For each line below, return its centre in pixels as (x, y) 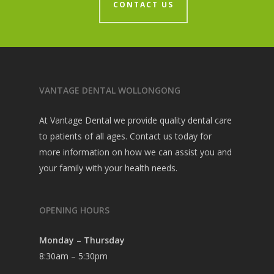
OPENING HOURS (74, 210)
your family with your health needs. (108, 168)
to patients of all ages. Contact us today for (125, 136)
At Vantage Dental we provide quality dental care (135, 120)
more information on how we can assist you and (135, 152)
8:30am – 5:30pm (73, 256)
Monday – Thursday (82, 240)
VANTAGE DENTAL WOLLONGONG (110, 90)
